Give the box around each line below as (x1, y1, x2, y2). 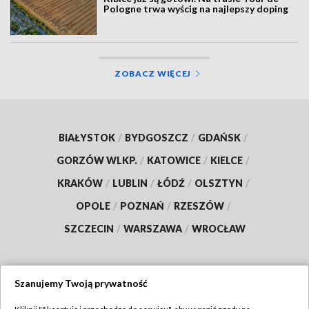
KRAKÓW (57, 177, 103, 189)
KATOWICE (147, 154, 201, 166)
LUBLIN (112, 177, 148, 189)
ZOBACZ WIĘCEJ (114, 68, 192, 79)
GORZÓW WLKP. (57, 154, 137, 166)
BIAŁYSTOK (59, 131, 115, 143)
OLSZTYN (194, 177, 243, 189)
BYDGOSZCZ (125, 131, 188, 143)
